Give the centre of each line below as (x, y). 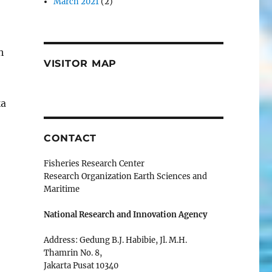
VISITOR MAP (80, 63)
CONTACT (70, 138)
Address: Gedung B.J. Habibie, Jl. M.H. (115, 240)
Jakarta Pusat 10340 (81, 266)
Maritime (61, 189)
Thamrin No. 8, (73, 253)
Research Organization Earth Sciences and (125, 176)
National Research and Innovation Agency (125, 215)
